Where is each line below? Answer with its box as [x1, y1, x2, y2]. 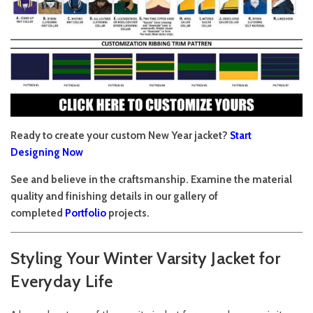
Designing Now [10, 146, 83, 159]
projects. [108, 207, 150, 220]
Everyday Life [10, 271, 113, 292]
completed [10, 207, 65, 220]
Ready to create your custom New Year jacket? [10, 129, 230, 143]
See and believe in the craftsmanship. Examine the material [10, 173, 292, 187]
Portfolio [65, 207, 106, 220]
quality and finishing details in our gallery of [10, 190, 218, 203]
